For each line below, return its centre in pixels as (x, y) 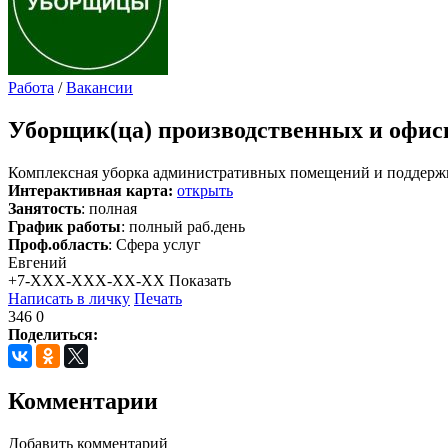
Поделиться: (53, 334)
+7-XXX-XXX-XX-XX (86, 280)
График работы (64, 226)
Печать (158, 298)
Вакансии (99, 87)
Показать (200, 280)
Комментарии (83, 400)
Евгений (37, 262)
